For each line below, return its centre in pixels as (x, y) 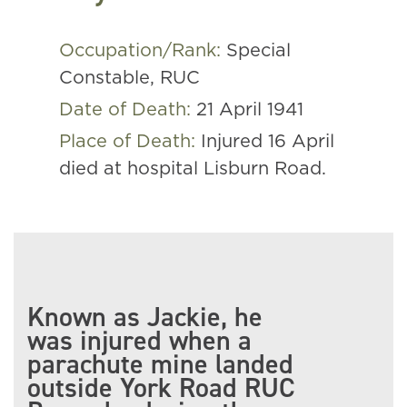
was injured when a (139, 341)
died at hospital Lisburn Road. (193, 169)
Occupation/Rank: (143, 51)
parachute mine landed (160, 364)
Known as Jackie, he (145, 317)
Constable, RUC (129, 78)
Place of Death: (130, 142)
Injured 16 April (268, 142)
